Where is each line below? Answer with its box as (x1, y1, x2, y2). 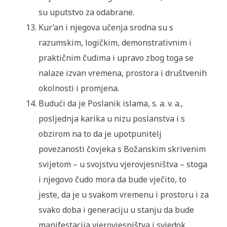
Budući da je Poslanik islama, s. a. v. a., (38, 98, 183, 109)
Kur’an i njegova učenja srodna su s (38, 22, 173, 33)
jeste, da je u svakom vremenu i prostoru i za (38, 189, 209, 201)
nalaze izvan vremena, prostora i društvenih (38, 67, 207, 79)
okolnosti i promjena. (38, 83, 119, 94)
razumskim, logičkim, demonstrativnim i (38, 37, 192, 49)
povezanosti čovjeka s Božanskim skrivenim (38, 143, 206, 155)
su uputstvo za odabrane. (38, 7, 134, 18)
